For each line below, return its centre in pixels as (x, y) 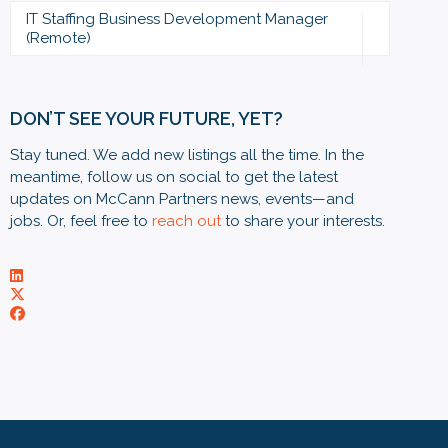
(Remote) (58, 37)
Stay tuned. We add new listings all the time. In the (187, 155)
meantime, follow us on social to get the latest (174, 177)
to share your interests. (303, 221)
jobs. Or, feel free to (81, 221)
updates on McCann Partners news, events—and (182, 199)
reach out (186, 221)
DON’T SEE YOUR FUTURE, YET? (146, 118)
